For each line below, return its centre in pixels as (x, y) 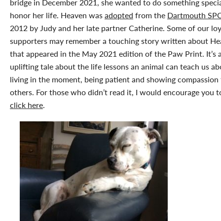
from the (150, 15)
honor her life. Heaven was (57, 15)
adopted (119, 15)
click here (26, 105)
